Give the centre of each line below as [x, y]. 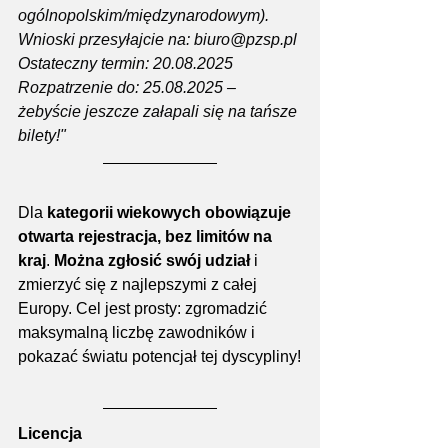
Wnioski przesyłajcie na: [106, 39]
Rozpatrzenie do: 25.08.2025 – [129, 87]
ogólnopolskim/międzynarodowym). [143, 15]
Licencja [50, 433]
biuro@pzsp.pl [245, 39]
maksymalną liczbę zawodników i [138, 332]
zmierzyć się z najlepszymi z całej [139, 284]
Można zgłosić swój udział [152, 260]
